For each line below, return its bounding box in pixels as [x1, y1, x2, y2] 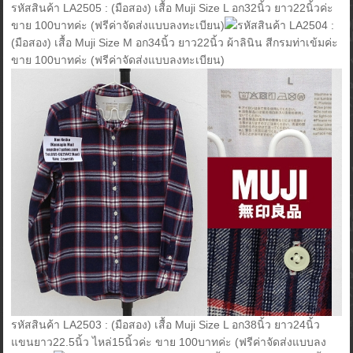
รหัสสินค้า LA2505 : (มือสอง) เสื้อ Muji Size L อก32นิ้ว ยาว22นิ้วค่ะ [11, 2, 334, 15]
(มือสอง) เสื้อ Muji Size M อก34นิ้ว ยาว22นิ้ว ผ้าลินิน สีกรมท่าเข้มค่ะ [11, 36, 339, 50]
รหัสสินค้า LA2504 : [237, 19, 335, 32]
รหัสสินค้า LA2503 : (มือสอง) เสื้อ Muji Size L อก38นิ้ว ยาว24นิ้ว [11, 318, 321, 332]
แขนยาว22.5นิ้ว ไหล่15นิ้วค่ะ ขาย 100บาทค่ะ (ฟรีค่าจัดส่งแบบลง [11, 336, 327, 349]
